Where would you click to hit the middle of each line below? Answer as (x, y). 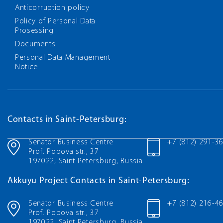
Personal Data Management (63, 58)
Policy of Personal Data (56, 21)
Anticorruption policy (52, 8)
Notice (27, 67)
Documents (35, 44)
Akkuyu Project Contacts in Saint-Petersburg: (99, 181)
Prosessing (34, 31)
